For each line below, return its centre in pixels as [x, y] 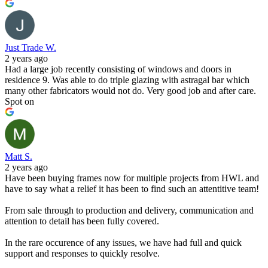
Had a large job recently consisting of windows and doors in [118, 69]
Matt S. [19, 156]
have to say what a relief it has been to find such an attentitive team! [132, 189]
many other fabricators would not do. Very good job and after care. [130, 91]
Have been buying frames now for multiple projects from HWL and [132, 178]
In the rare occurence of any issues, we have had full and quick [123, 243]
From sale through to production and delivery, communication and [129, 210]
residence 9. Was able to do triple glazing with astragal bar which [127, 80]
